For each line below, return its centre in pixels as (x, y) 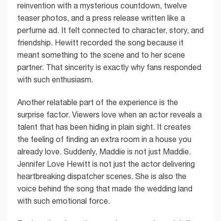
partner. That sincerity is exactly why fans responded (109, 67)
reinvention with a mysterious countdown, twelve (102, 6)
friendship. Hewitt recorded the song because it (100, 43)
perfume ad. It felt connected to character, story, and (110, 30)
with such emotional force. (64, 201)
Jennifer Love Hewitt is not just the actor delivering (106, 164)
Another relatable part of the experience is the (98, 102)
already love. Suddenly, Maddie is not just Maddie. (104, 152)
